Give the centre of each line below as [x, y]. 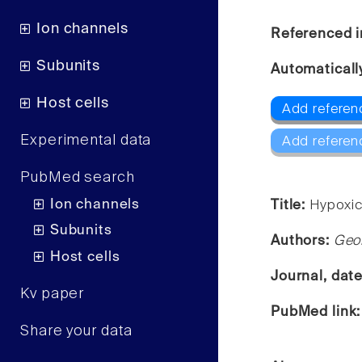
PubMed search [78, 178]
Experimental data [86, 141]
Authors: [302, 241]
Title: [290, 205]
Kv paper [53, 294]
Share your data [76, 331]
